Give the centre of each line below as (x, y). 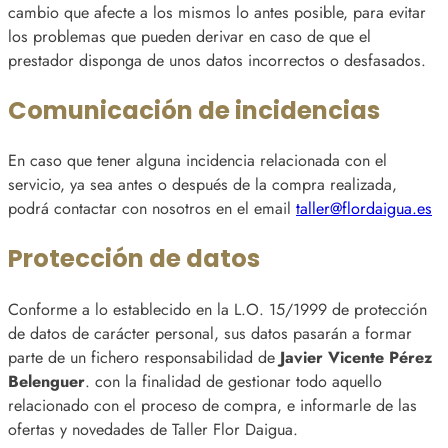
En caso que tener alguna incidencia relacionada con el (197, 161)
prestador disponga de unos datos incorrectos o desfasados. (217, 61)
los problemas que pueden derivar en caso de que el (189, 37)
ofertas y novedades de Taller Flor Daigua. (153, 429)
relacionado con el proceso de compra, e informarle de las (212, 405)
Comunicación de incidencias (194, 111)
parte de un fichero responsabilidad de (144, 357)
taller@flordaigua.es (364, 209)
